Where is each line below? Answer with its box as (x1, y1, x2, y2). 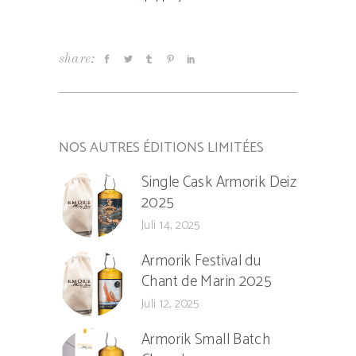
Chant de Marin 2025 (141, 269, 273, 295)
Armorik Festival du (141, 249, 261, 274)
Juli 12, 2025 (141, 294, 199, 315)
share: (59, 52, 95, 67)
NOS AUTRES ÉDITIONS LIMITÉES (59, 136, 264, 161)
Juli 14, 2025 (141, 215, 200, 236)
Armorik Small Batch (141, 327, 271, 353)
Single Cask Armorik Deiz (141, 170, 297, 195)
